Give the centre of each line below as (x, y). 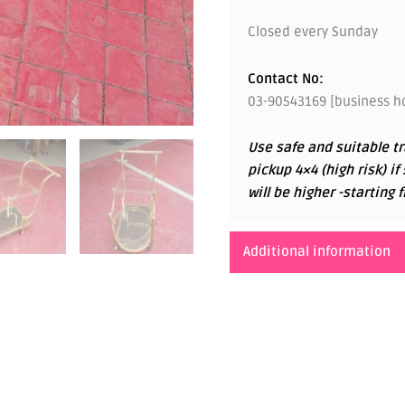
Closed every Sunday (313, 32)
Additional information (317, 252)
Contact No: (286, 78)
